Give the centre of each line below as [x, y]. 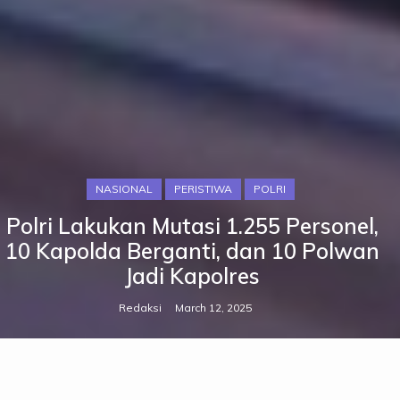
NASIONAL [124, 188]
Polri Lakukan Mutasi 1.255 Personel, [192, 225]
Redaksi [141, 307]
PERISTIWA [203, 188]
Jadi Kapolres [192, 275]
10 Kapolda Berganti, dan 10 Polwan [192, 250]
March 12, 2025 [214, 307]
